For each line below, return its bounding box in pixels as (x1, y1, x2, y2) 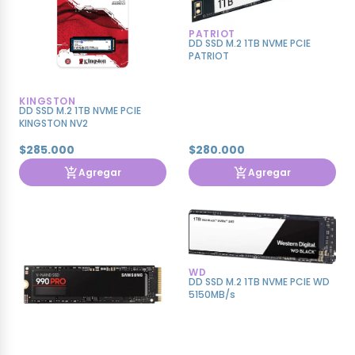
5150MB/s (189, 288, 235, 302)
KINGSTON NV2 (19, 116, 88, 131)
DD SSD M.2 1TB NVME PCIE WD (189, 275, 330, 289)
